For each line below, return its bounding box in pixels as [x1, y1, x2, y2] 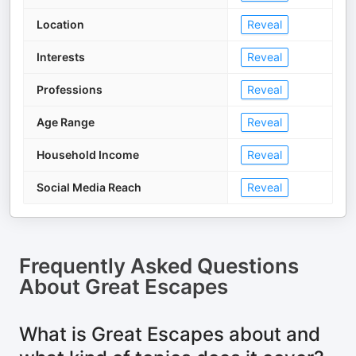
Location [37, 17, 84, 31]
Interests [37, 50, 85, 64]
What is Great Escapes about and [19, 323, 320, 346]
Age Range [37, 115, 95, 129]
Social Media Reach [37, 180, 141, 194]
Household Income [37, 148, 139, 161]
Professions [37, 83, 103, 96]
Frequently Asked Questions [19, 253, 299, 278]
